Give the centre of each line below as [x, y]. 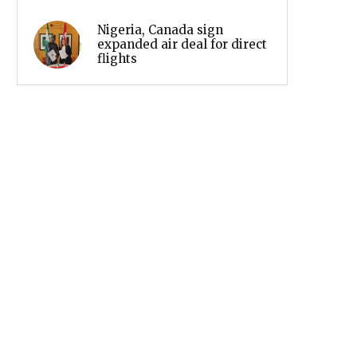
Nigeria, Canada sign [160, 29]
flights [117, 58]
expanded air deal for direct [182, 44]
